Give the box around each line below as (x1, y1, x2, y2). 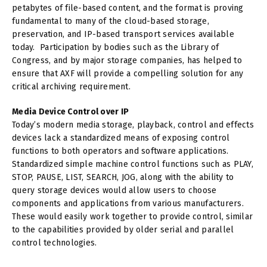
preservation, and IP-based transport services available (12, 29, 234, 39)
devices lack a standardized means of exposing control (12, 132, 230, 143)
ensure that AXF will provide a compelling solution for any (12, 68, 244, 79)
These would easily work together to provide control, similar (12, 211, 253, 222)
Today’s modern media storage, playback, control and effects (12, 119, 254, 130)
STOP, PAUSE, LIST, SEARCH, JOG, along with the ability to (12, 172, 234, 182)
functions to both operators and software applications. (12, 145, 229, 156)
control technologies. (12, 237, 97, 248)
